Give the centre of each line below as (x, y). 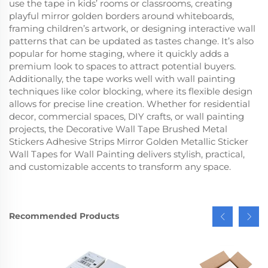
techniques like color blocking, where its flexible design (131, 91)
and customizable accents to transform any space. (120, 166)
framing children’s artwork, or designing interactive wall (132, 28)
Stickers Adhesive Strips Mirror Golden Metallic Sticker (129, 141)
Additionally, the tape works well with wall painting (122, 78)
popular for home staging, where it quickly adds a (119, 53)
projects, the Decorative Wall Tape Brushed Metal (118, 129)
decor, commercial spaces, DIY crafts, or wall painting (127, 116)
